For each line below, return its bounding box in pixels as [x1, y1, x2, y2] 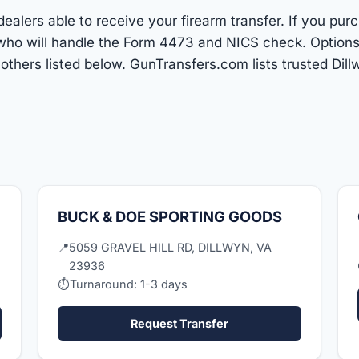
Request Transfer [130, 316, 228, 330]
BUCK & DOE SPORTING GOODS [58, 207, 283, 225]
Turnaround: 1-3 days [70, 276, 188, 291]
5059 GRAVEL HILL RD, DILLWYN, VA [69, 240, 272, 254]
